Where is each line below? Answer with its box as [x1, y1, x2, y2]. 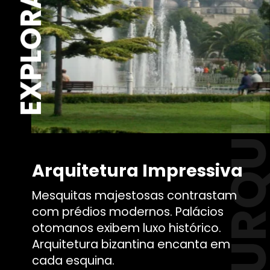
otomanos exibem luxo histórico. [32, 219, 222, 236]
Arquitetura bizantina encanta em [32, 235, 231, 253]
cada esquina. [32, 251, 115, 269]
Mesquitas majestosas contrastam [32, 186, 237, 204]
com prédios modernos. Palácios [32, 202, 224, 220]
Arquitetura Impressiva [32, 158, 243, 183]
